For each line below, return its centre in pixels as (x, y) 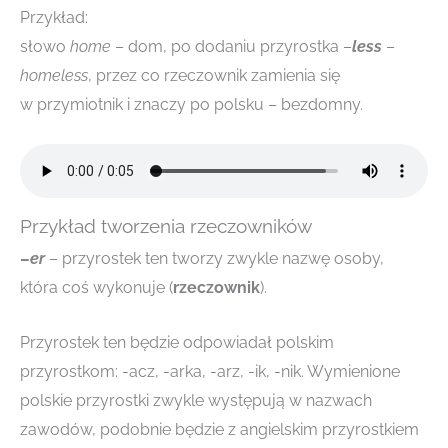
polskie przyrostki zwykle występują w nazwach (196, 400)
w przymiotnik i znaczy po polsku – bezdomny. (191, 104)
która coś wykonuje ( (96, 288)
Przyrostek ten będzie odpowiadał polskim (177, 342)
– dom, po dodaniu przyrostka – (231, 46)
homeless (54, 75)
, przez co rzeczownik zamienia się (214, 75)
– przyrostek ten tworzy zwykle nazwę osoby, (216, 259)
